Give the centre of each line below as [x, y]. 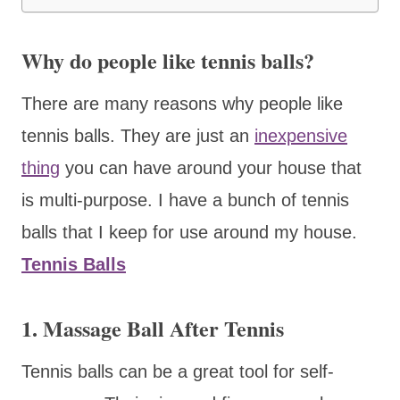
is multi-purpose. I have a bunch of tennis [185, 200]
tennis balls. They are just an [138, 135]
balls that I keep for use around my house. [189, 232]
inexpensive [301, 135]
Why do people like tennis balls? [168, 60]
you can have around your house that [211, 167]
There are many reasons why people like [182, 103]
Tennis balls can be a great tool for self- [178, 371]
